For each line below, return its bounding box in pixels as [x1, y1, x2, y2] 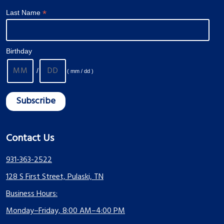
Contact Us [6, 130, 54, 146]
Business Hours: [6, 187, 57, 200]
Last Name [6, 8, 42, 16]
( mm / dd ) [67, 68, 93, 74]
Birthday [6, 47, 32, 55]
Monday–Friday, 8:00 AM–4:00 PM [6, 204, 125, 217]
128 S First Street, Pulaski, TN [6, 170, 103, 183]
